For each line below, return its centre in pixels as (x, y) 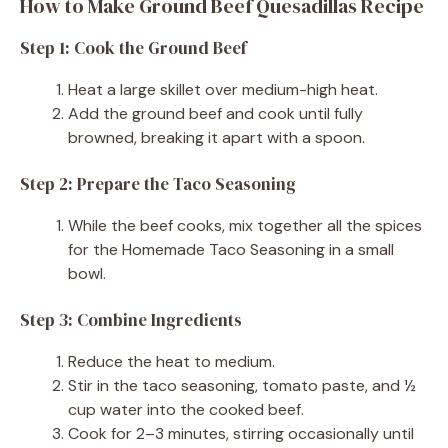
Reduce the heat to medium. (171, 361)
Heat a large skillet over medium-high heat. (223, 89)
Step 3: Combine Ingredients (131, 319)
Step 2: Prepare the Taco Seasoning (158, 183)
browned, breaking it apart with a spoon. (216, 137)
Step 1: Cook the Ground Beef (133, 47)
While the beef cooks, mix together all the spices (245, 225)
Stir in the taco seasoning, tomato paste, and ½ (242, 385)
